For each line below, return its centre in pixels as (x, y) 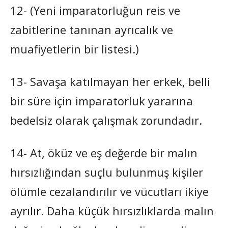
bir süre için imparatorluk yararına (102, 101)
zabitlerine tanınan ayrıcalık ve (92, 29)
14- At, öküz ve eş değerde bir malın (104, 152)
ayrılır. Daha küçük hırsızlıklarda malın (112, 210)
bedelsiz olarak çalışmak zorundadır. (106, 120)
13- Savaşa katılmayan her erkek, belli (110, 81)
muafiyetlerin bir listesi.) (75, 49)
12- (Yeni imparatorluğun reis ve (95, 10)
